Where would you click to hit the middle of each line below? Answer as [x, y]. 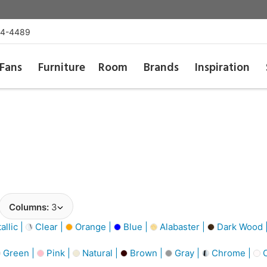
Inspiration [223, 68]
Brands [162, 68]
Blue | [136, 226]
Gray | [187, 253]
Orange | [93, 226]
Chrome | [231, 253]
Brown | [146, 253]
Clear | [49, 226]
